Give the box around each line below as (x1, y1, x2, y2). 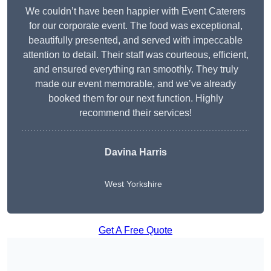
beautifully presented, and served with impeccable (28, 35, 243, 46)
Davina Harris (104, 147, 167, 158)
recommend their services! (79, 108, 192, 119)
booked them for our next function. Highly (48, 93, 223, 104)
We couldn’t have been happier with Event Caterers (25, 6, 246, 17)
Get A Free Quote (99, 225, 172, 236)
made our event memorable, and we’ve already (35, 79, 236, 90)
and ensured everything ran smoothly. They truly (33, 64, 238, 75)
